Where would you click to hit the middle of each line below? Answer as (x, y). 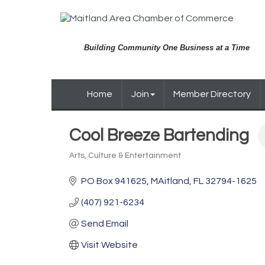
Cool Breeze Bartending (159, 135)
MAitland (170, 181)
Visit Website (109, 245)
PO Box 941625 (114, 181)
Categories (91, 163)
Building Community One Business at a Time (167, 48)
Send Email (105, 224)
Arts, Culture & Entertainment (125, 156)
